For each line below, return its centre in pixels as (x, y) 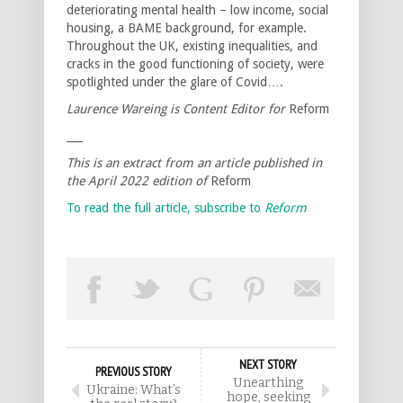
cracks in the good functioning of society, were (195, 63)
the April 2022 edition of (139, 180)
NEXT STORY (268, 364)
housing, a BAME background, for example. (187, 27)
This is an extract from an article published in (194, 162)
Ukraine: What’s (134, 390)
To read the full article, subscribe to (166, 207)
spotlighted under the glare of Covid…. (175, 81)
